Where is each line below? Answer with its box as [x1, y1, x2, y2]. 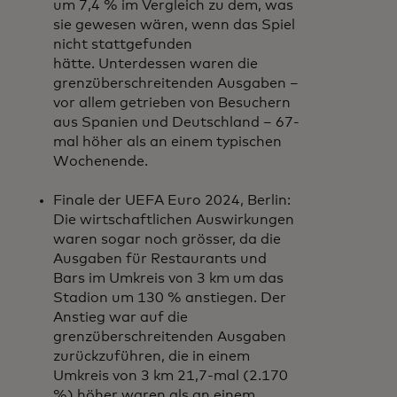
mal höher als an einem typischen [53, 135, 282, 149]
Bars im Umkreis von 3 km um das [53, 271, 284, 285]
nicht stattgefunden [53, 37, 192, 51]
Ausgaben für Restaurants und [53, 252, 267, 266]
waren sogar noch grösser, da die [53, 232, 281, 246]
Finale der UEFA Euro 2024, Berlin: [53, 193, 291, 207]
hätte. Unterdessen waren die [53, 57, 258, 71]
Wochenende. [53, 154, 148, 168]
